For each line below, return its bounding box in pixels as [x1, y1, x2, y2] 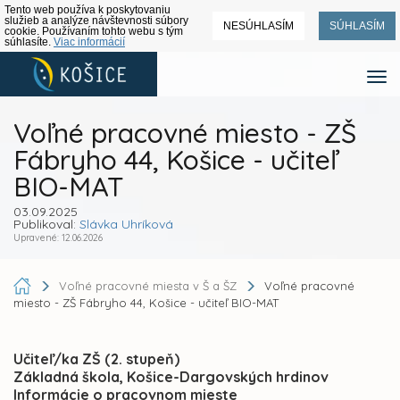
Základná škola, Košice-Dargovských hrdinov [13, 368, 329, 387]
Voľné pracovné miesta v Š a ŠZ [59, 278, 240, 293]
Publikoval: [13, 216, 79, 232]
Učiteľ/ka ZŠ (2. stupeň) [13, 350, 179, 369]
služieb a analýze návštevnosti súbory [4, 14, 188, 27]
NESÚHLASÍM [223, 20, 294, 32]
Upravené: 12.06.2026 [13, 231, 103, 244]
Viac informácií [54, 36, 125, 48]
